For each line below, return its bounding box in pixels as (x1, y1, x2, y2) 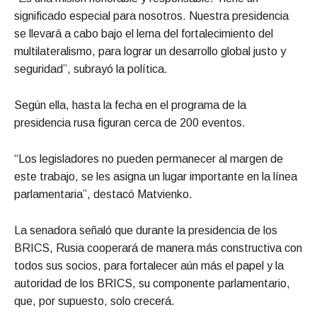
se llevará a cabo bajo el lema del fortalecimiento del (14, 27, 273, 40)
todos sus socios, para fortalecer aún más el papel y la (14, 259, 284, 272)
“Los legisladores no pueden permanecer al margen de (14, 152, 283, 165)
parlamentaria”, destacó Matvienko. (14, 188, 192, 200)
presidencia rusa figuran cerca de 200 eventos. (14, 116, 246, 129)
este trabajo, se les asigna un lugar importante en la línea (14, 170, 297, 183)
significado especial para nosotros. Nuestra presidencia (14, 9, 289, 22)
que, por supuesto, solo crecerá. (14, 294, 175, 307)
